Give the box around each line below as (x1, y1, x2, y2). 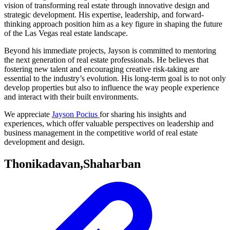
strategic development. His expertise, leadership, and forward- (4, 10, 204, 20)
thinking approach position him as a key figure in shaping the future (4, 20, 222, 29)
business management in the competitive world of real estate (4, 128, 198, 138)
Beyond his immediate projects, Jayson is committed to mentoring (4, 46, 216, 55)
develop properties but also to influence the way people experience (4, 83, 219, 92)
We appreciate (4, 110, 52, 119)
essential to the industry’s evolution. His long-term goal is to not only (4, 74, 226, 83)
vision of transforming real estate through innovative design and (4, 1, 209, 10)
